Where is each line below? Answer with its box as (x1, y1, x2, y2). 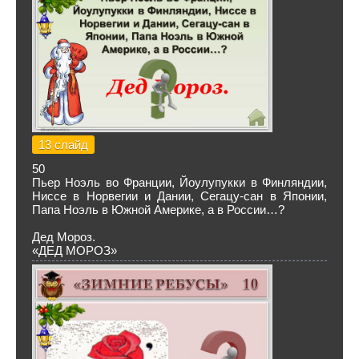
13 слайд (38, 138, 88, 151)
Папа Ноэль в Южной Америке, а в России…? (32, 203, 284, 216)
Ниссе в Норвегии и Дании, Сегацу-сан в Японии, (32, 189, 327, 203)
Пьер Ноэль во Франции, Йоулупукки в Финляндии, (32, 175, 327, 189)
